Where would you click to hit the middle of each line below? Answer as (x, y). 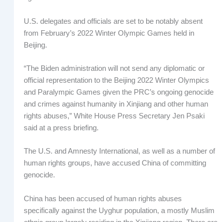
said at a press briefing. (61, 128)
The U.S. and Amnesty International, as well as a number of (119, 151)
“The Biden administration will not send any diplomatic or (114, 69)
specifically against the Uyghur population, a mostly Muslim (119, 210)
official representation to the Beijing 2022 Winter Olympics (116, 81)
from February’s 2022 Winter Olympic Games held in (109, 33)
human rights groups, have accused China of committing (115, 163)
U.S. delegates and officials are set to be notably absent (113, 21)
